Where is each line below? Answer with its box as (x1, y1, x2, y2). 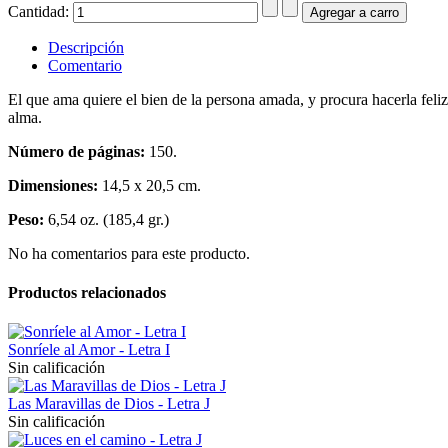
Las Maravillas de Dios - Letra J (8, 395, 210, 413)
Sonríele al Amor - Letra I (8, 341, 170, 359)
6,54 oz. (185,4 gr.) (44, 210, 169, 228)
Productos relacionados (8, 283, 166, 301)
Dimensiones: (8, 176, 98, 194)
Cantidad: (8, 2, 73, 20)
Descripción (48, 38, 124, 56)
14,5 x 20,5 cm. (98, 176, 201, 194)
